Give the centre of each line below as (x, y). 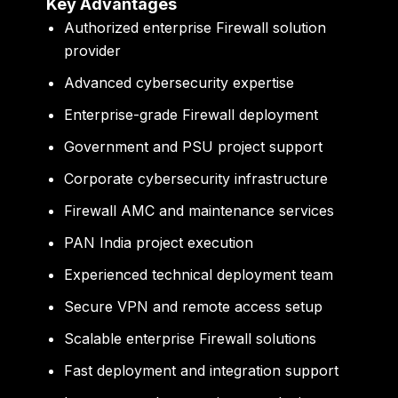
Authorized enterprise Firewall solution (195, 28)
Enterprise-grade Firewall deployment (191, 115)
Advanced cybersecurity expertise (179, 83)
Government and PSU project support (194, 147)
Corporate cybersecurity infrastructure (196, 179)
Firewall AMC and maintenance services (199, 211)
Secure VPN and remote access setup (194, 307)
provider (93, 51)
